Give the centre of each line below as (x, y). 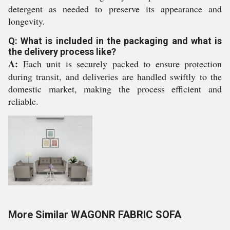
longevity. (27, 21)
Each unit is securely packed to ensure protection (120, 64)
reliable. (23, 101)
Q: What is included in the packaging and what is (115, 41)
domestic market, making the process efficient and (115, 89)
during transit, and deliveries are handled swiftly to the (115, 76)
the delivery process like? (62, 52)
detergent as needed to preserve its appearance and (115, 9)
